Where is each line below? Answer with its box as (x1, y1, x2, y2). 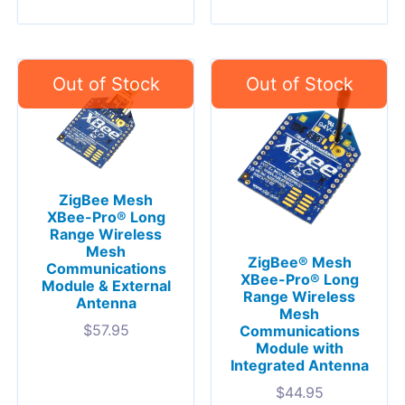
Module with (255, 338, 344, 357)
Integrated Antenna (230, 355, 369, 374)
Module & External (41, 277, 171, 296)
